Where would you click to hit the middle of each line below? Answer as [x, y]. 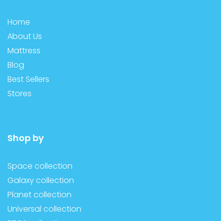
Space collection [40, 166]
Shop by [26, 138]
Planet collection [39, 194]
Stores [19, 93]
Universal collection [44, 209]
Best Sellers [28, 79]
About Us [25, 36]
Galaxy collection [41, 180]
